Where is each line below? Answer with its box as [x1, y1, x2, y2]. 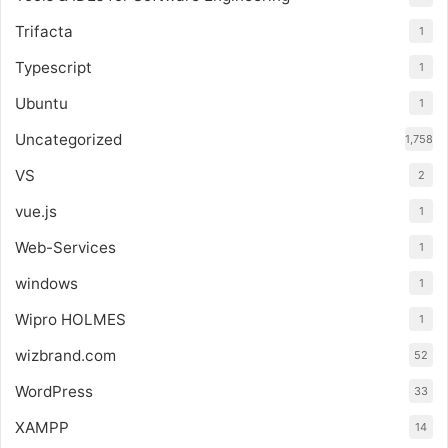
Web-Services [15, 237, 116, 257]
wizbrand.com [15, 345, 116, 365]
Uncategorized [15, 129, 122, 149]
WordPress [15, 381, 93, 401]
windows [15, 273, 78, 293]
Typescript [15, 57, 92, 77]
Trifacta [15, 21, 73, 41]
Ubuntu [15, 93, 68, 113]
